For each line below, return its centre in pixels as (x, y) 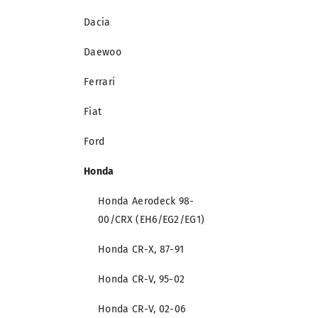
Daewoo (103, 53)
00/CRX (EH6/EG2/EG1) (152, 220)
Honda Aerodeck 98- (146, 202)
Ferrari (100, 82)
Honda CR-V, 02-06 (142, 309)
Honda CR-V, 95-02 (142, 280)
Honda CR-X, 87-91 (141, 250)
